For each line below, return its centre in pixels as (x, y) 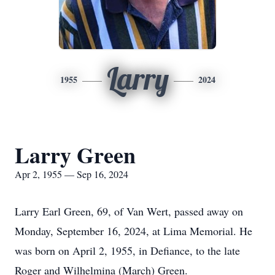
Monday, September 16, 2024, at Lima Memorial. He (134, 231)
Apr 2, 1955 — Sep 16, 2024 (72, 174)
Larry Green (75, 155)
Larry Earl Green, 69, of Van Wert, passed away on (129, 211)
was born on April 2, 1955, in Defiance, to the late (127, 250)
